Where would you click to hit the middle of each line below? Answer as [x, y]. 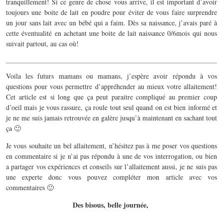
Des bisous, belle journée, [111, 205]
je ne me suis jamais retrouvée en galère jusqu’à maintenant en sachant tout [111, 117]
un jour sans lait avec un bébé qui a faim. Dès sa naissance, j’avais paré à [111, 22]
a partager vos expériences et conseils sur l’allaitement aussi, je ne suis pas [111, 166]
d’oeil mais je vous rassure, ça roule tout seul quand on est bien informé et [111, 107]
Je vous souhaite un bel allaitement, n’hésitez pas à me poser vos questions [111, 145]
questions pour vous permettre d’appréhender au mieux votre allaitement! [111, 86]
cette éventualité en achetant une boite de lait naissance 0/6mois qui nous [111, 33]
